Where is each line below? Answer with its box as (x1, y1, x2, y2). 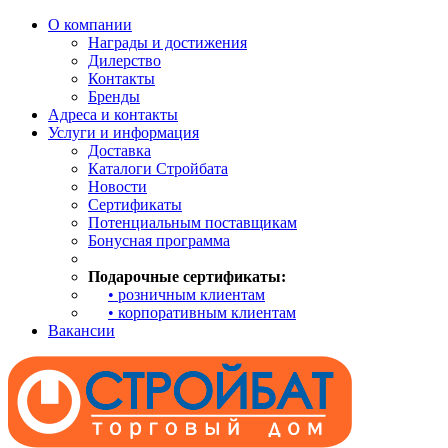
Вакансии (48, 322, 115, 339)
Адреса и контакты (48, 106, 178, 123)
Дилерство (88, 52, 161, 69)
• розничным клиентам (108, 286, 265, 303)
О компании (48, 16, 132, 33)
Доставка (88, 142, 151, 159)
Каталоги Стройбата (88, 160, 228, 177)
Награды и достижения (88, 34, 247, 51)
